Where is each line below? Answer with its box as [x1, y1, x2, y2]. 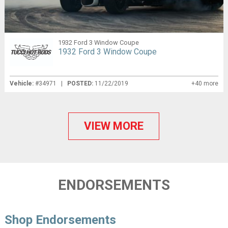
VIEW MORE [84, 120, 144, 133]
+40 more [191, 80, 219, 88]
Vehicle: [9, 80, 34, 88]
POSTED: [67, 80, 95, 88]
